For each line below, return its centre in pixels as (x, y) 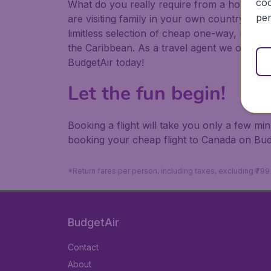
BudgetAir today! (106, 62)
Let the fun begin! (147, 93)
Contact (83, 247)
